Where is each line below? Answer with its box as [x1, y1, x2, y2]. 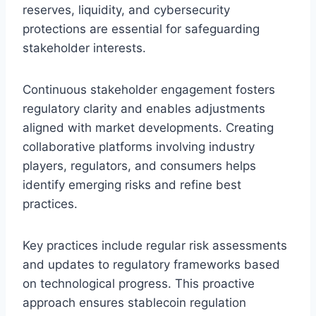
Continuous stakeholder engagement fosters [23, 82, 275, 97]
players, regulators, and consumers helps [23, 158, 256, 173]
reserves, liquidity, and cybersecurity [23, 2, 230, 17]
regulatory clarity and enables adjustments [23, 101, 265, 116]
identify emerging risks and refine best [23, 177, 241, 192]
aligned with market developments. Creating [23, 120, 274, 135]
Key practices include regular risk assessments [23, 238, 287, 253]
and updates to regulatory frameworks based [23, 257, 280, 272]
